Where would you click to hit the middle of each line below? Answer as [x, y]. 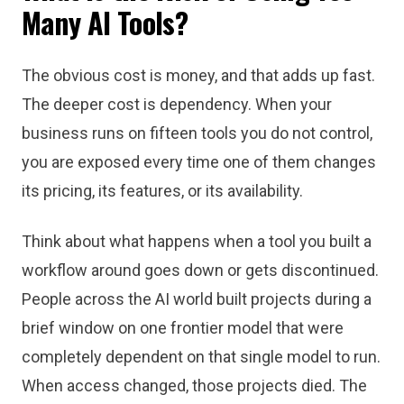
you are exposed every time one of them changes [199, 162]
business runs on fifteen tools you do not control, [197, 133]
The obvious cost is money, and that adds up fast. [198, 75]
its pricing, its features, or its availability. [162, 191]
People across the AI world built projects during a [197, 299]
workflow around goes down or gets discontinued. [200, 270]
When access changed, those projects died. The [194, 386]
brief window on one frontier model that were [183, 328]
